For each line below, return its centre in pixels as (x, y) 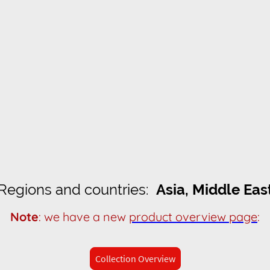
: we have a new (84, 216)
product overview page (193, 216)
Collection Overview (135, 259)
